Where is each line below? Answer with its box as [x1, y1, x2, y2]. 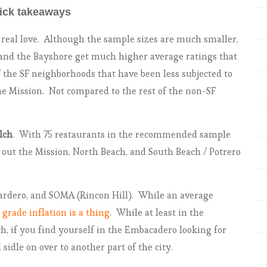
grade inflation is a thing [2, 206, 110, 219]
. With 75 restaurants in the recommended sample [13, 128, 231, 141]
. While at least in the [110, 206, 204, 219]
